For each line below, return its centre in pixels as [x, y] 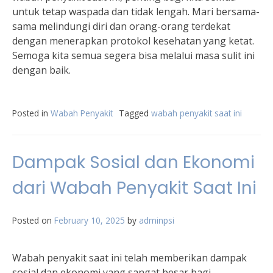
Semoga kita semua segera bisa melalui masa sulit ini [133, 55]
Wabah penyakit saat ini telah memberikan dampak [129, 258]
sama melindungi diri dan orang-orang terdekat [121, 26]
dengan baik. [41, 70]
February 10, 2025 [90, 220]
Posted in [31, 113]
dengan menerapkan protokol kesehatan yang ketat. [133, 41]
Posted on [33, 220]
